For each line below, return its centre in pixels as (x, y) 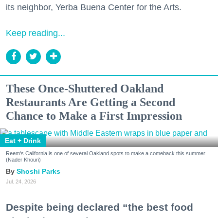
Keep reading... (36, 33)
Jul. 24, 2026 (21, 181)
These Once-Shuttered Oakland (85, 88)
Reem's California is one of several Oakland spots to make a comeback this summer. (106, 153)
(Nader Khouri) (23, 159)
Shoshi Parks (38, 171)
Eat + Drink (23, 140)
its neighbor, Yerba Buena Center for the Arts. (94, 7)
